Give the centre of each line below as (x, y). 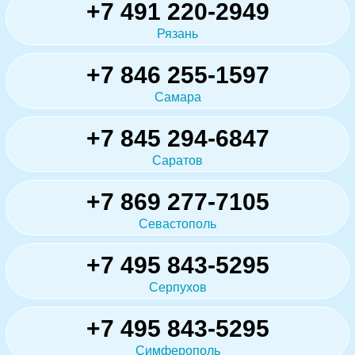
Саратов (177, 160)
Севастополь (177, 223)
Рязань (177, 33)
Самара (177, 97)
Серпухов (177, 287)
